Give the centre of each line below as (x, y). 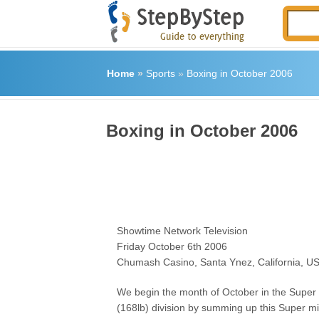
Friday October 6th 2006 (172, 246)
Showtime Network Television (183, 231)
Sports (160, 73)
